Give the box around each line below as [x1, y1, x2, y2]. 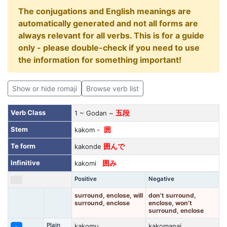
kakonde [74, 142, 103, 150]
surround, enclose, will [74, 192, 143, 199]
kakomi [74, 159, 102, 167]
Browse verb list [86, 84, 139, 93]
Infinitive [10, 159, 40, 167]
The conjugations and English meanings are [18, 6, 191, 16]
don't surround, [148, 192, 196, 199]
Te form [10, 142, 35, 150]
